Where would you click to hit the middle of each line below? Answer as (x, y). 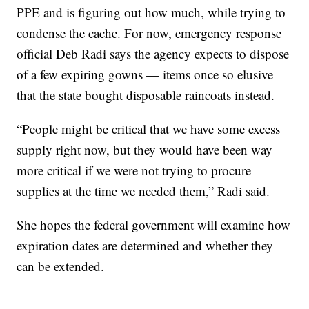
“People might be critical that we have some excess (149, 129)
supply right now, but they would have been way (145, 150)
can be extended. (61, 266)
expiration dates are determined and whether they (145, 246)
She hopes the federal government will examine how (154, 225)
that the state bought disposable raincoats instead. (146, 95)
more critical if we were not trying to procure (134, 170)
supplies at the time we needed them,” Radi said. (143, 191)
